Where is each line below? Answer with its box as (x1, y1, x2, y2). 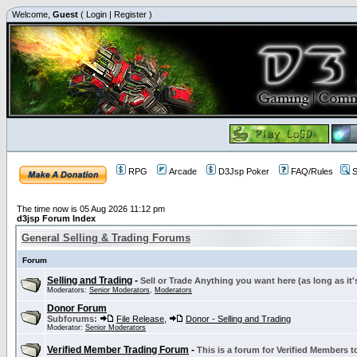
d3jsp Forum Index (17, 214, 96, 223)
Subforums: (47, 314, 97, 324)
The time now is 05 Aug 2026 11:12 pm (17, 204, 165, 214)
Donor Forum (47, 303, 107, 314)
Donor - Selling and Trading (186, 314, 291, 324)
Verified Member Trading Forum (47, 344, 189, 355)
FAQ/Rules (291, 167, 333, 176)
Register (114, 10, 147, 19)
